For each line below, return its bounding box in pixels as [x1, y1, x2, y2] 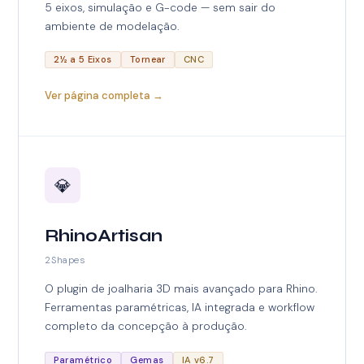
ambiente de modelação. [45, 19, 180, 34]
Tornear [129, 54, 166, 66]
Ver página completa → [45, 88, 164, 102]
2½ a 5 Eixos [54, 54, 112, 66]
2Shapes [45, 253, 86, 266]
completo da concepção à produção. [45, 318, 248, 334]
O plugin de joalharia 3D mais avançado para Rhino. [45, 281, 318, 297]
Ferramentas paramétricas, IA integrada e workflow [45, 300, 315, 315]
